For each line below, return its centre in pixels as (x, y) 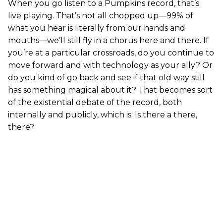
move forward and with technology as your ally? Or (110, 65)
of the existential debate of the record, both (95, 102)
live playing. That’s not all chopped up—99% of (101, 15)
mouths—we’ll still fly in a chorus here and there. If (108, 40)
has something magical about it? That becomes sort (110, 90)
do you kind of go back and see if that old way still (106, 77)
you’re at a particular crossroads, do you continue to (111, 53)
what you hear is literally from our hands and (97, 28)
